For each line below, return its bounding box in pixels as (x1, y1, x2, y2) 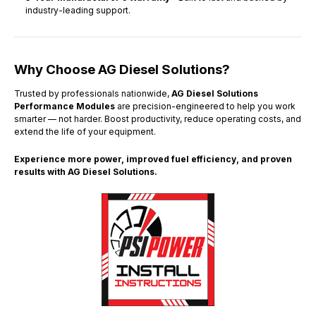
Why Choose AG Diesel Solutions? (14, 61, 230, 78)
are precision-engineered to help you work (115, 100, 296, 111)
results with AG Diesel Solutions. (14, 166, 157, 177)
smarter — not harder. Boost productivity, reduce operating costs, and (14, 113, 301, 124)
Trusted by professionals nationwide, (14, 87, 171, 99)
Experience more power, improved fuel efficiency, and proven (14, 153, 292, 164)
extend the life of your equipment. (14, 126, 156, 137)
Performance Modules (14, 100, 115, 111)
